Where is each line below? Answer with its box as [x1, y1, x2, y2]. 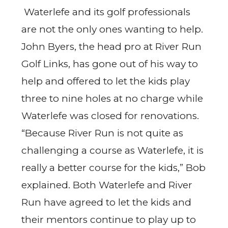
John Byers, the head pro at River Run [21, 41, 202, 53]
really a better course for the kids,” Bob [21, 162, 206, 174]
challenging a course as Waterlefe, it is [21, 145, 204, 157]
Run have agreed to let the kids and [21, 196, 191, 209]
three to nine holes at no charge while [21, 93, 203, 105]
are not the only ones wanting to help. [21, 23, 203, 36]
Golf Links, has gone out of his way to [21, 58, 198, 70]
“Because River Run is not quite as [21, 127, 183, 139]
